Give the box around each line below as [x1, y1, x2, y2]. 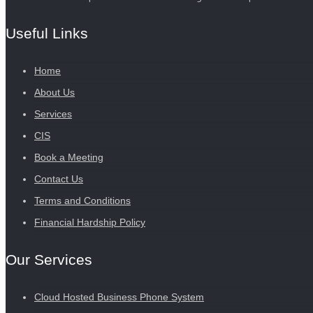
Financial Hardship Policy [34, 217, 145, 228]
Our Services [6, 252, 92, 268]
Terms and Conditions [34, 195, 131, 207]
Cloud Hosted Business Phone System [34, 291, 204, 303]
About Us [34, 87, 75, 99]
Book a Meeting [34, 152, 103, 163]
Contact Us [34, 173, 83, 185]
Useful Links [6, 25, 88, 42]
